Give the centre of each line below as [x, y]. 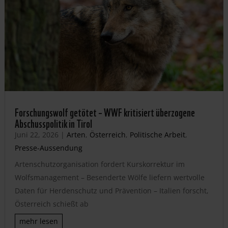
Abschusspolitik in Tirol [53, 122]
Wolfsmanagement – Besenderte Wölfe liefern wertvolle [109, 177]
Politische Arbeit [157, 134]
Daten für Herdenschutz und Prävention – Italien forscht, [111, 190]
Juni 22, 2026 [36, 134]
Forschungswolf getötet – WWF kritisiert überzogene [105, 111]
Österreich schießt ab [51, 204]
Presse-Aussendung [48, 148]
